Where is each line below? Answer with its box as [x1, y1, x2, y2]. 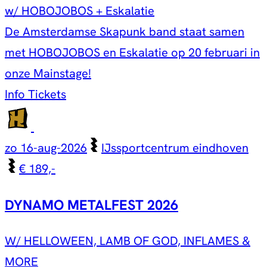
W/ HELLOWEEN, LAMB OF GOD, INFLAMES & [5, 233, 250, 249]
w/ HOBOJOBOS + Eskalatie [5, 2, 154, 18]
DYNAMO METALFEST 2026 [5, 196, 178, 215]
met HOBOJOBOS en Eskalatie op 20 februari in [5, 44, 260, 60]
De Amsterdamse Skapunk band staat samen [5, 23, 244, 39]
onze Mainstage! [5, 65, 91, 81]
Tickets [28, 86, 66, 102]
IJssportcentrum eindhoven [101, 139, 249, 156]
